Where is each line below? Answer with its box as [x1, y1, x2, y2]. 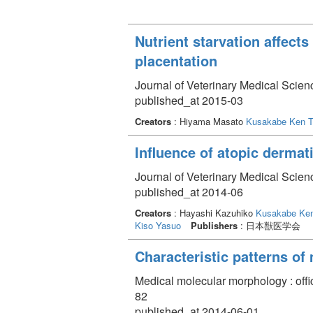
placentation [135, 50, 217, 71]
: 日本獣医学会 [238, 218, 300, 232]
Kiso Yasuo [135, 218, 181, 232]
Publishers [191, 218, 238, 232]
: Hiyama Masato [171, 114, 246, 128]
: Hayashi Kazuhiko [171, 205, 256, 219]
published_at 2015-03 [135, 92, 243, 108]
